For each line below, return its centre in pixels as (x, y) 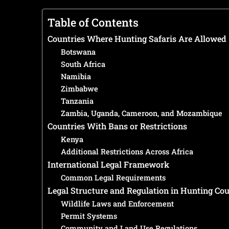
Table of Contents (93, 22)
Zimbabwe (79, 89)
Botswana (78, 52)
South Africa (83, 64)
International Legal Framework (108, 164)
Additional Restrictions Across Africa (127, 152)
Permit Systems (89, 216)
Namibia (76, 76)
